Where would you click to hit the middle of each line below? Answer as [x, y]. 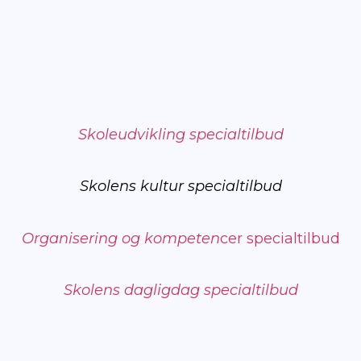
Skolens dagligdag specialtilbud [180, 290]
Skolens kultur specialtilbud [180, 187]
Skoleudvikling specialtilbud [180, 135]
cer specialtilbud [280, 238]
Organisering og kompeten [120, 238]
